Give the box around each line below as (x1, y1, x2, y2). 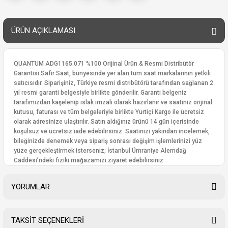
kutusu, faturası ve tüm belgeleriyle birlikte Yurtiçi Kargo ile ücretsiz (14, 108, 204, 116)
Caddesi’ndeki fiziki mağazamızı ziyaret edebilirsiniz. (14, 157, 165, 164)
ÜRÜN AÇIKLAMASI (11, 26, 75, 35)
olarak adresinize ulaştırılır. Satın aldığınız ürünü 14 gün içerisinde (14, 118, 199, 125)
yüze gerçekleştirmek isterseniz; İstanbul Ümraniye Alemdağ (14, 147, 186, 154)
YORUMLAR (11, 182, 50, 191)
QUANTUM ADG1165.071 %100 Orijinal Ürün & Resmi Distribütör (14, 60, 194, 67)
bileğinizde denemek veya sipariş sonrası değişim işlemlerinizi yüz (14, 137, 202, 145)
